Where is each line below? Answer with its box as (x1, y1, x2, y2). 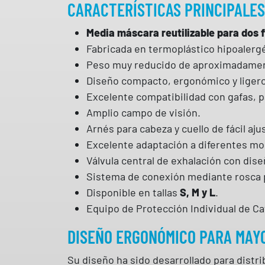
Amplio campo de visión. (86, 105, 201, 119)
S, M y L (180, 185, 215, 199)
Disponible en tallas (86, 185, 180, 199)
